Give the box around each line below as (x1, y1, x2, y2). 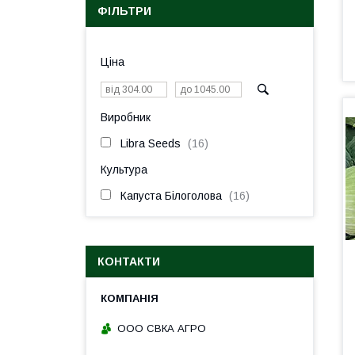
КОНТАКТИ (97, 255, 160, 268)
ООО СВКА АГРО (117, 322, 206, 334)
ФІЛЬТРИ (97, 5, 151, 17)
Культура (101, 163, 147, 176)
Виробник (101, 111, 151, 124)
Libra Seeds (120, 137, 181, 150)
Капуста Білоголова (120, 189, 222, 202)
